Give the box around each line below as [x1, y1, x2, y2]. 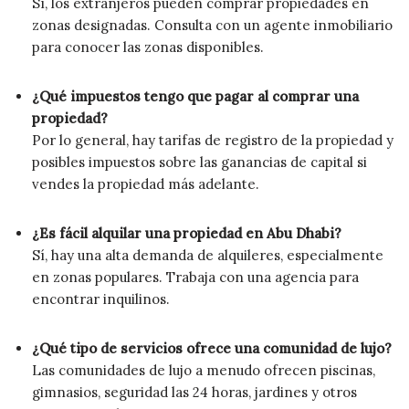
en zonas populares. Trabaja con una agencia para [32, 267, 359, 286]
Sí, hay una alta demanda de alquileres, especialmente [32, 246, 383, 264]
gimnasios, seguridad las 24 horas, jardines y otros [32, 383, 357, 401]
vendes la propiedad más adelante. [32, 174, 259, 193]
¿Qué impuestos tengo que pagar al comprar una [32, 87, 359, 105]
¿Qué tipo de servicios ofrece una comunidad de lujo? [32, 339, 392, 357]
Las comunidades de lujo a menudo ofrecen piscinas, [32, 361, 375, 379]
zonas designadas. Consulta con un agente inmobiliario [32, 16, 393, 34]
